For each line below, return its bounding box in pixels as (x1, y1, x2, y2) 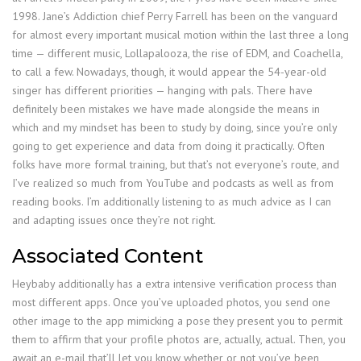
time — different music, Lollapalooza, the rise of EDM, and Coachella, (12, 45, 342, 60)
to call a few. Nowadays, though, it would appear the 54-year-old (12, 64, 326, 79)
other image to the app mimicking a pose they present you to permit (12, 313, 342, 328)
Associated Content (12, 243, 203, 268)
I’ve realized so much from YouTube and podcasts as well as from (12, 175, 334, 190)
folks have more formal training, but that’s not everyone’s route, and (12, 156, 339, 172)
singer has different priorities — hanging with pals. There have (12, 82, 313, 98)
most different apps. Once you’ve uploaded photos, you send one (12, 294, 330, 309)
